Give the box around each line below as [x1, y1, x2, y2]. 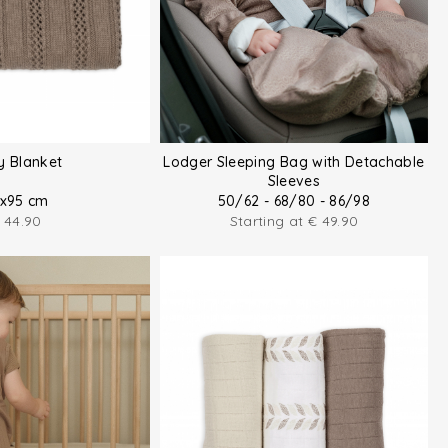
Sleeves [267, 171, 321, 190]
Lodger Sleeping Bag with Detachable [163, 152, 425, 171]
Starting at [229, 211, 308, 230]
